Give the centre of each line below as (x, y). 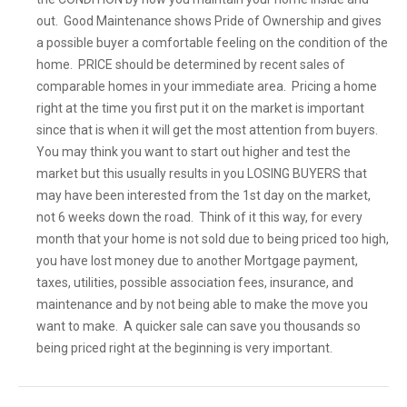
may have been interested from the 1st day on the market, (203, 195)
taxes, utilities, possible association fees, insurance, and (195, 283)
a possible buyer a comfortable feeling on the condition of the (212, 43)
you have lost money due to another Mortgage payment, (197, 261)
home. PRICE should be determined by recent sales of (191, 65)
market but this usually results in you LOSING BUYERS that (202, 174)
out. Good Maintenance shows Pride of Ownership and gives (209, 21)
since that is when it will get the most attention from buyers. (208, 130)
